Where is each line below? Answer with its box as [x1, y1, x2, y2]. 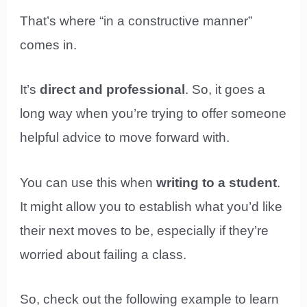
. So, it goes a [185, 82, 266, 97]
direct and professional [40, 82, 186, 97]
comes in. [20, 37, 77, 52]
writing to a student [156, 175, 278, 190]
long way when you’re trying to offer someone [20, 106, 287, 121]
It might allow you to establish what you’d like [20, 199, 283, 214]
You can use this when [20, 175, 157, 190]
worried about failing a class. [20, 247, 187, 262]
